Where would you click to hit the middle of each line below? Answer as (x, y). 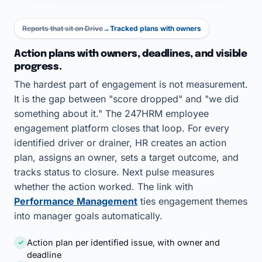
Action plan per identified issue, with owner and (123, 242)
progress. (38, 67)
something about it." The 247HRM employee (111, 113)
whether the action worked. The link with (104, 187)
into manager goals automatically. (88, 216)
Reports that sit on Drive (63, 28)
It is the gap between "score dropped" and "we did (126, 99)
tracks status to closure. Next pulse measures (114, 172)
